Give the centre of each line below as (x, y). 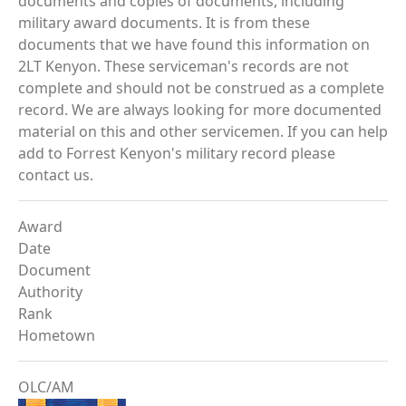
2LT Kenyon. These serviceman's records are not (184, 66)
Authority (50, 292)
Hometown (57, 335)
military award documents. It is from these (164, 23)
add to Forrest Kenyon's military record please (177, 153)
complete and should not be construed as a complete (201, 88)
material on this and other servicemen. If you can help (203, 131)
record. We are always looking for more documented (200, 110)
